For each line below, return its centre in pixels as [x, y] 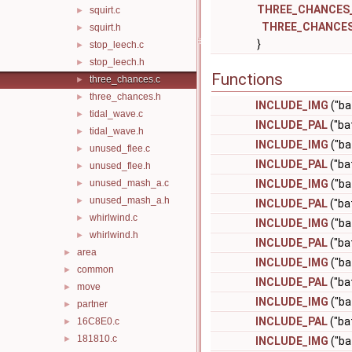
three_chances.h [125, 97]
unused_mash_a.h [130, 200]
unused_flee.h [120, 166]
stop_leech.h [117, 62]
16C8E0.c [98, 321]
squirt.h [105, 27]
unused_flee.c [120, 148]
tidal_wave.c [116, 114]
